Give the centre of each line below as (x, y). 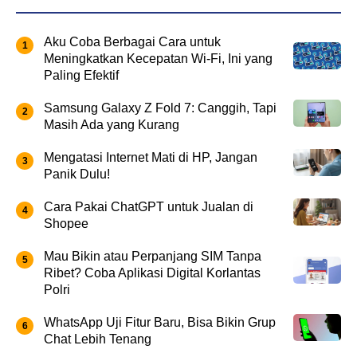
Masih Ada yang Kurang (112, 124)
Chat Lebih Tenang (98, 339)
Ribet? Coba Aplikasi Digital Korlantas (152, 273)
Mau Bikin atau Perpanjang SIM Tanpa (153, 256)
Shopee (66, 223)
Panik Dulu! (77, 174)
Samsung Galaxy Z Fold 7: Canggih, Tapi (160, 108)
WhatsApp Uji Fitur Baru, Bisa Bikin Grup (160, 322)
